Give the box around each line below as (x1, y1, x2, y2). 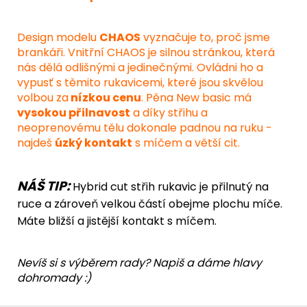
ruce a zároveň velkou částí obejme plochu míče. (17, 195, 282, 212)
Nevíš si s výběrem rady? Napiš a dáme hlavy (17, 254, 262, 271)
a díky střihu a (130, 104, 208, 121)
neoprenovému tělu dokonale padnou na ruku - (17, 119, 272, 136)
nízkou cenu (69, 89, 141, 106)
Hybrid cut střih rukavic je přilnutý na (70, 178, 269, 195)
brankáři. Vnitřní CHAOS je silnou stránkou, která (17, 44, 275, 60)
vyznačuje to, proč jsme (140, 29, 270, 45)
